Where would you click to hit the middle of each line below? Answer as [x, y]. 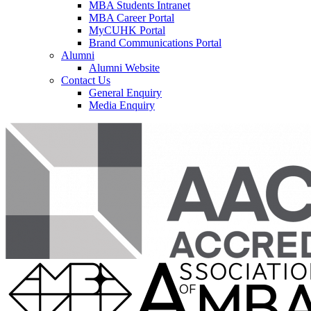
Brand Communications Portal [155, 42]
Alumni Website [124, 67]
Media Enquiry [122, 105]
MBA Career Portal [132, 17]
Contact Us [86, 80]
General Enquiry [125, 92]
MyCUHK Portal [127, 30]
